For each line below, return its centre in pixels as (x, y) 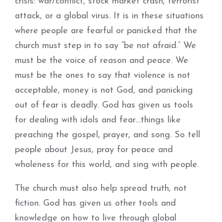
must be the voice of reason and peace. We (102, 61)
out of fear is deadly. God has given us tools (104, 105)
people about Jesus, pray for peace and (94, 150)
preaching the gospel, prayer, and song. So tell (108, 135)
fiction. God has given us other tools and (95, 203)
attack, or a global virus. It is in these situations (109, 16)
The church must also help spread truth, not (101, 189)
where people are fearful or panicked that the (106, 31)
